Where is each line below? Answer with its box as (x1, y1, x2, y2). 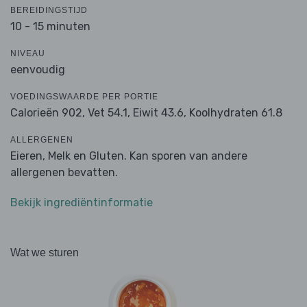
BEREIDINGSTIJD (10, 5, 88, 16)
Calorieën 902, (10, 106, 88, 120)
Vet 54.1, (88, 106, 130, 120)
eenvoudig (10, 63, 65, 77)
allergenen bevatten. (10, 166, 118, 180)
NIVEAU (10, 49, 45, 59)
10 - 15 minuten (10, 20, 90, 34)
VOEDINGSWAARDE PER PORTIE (10, 92, 158, 102)
